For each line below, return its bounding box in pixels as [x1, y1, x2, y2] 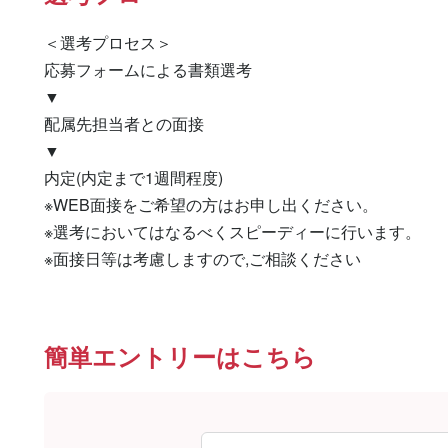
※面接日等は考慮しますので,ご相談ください [44, 247, 361, 270]
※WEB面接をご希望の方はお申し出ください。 [44, 193, 378, 216]
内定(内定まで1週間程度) [44, 166, 223, 189]
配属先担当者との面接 [44, 112, 204, 135]
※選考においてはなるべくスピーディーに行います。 [44, 220, 421, 243]
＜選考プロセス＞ [44, 31, 172, 54]
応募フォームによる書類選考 [44, 58, 252, 81]
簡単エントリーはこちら [44, 339, 316, 373]
